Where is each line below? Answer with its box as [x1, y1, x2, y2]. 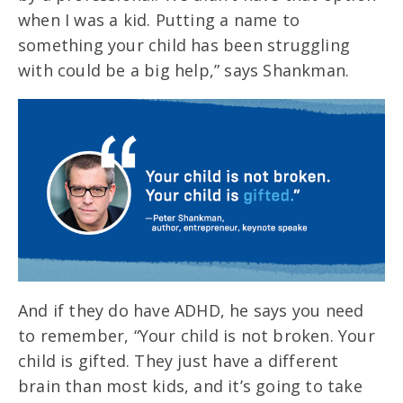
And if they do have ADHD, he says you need [18, 300, 364, 322]
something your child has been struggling [18, 33, 351, 56]
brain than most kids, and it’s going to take [18, 375, 363, 398]
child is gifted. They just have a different [18, 350, 339, 372]
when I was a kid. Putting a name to [18, 8, 300, 31]
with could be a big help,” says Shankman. [18, 58, 354, 81]
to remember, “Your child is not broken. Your [18, 325, 375, 347]
